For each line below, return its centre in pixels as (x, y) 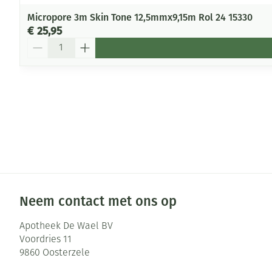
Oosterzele (66, 253)
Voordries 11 (46, 240)
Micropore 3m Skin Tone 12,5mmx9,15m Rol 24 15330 (140, 17)
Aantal (41, 42)
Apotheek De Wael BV (66, 226)
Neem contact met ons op (98, 201)
